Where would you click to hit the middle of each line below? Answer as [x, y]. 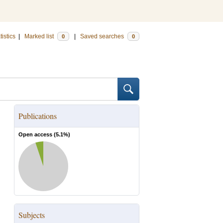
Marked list [40, 36]
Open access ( [37, 134]
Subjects [32, 215]
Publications [38, 116]
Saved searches [103, 36]
